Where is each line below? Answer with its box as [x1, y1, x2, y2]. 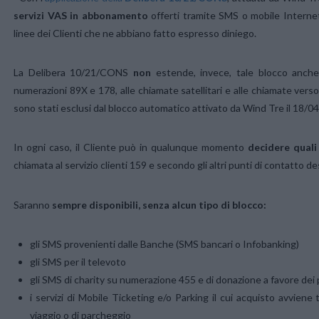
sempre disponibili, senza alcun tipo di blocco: [52, 198, 266, 211]
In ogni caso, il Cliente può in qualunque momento [14, 141, 244, 154]
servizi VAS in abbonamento [14, 9, 148, 22]
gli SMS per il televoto [30, 255, 127, 268]
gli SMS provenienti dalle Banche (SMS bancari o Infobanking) [30, 237, 300, 250]
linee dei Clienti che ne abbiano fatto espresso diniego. [14, 27, 256, 40]
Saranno [14, 198, 52, 211]
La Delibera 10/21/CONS [14, 66, 133, 79]
